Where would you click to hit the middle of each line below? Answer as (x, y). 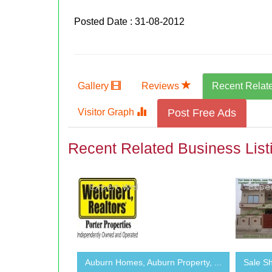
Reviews (162, 86)
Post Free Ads (202, 113)
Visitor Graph (107, 112)
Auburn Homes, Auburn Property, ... (154, 262)
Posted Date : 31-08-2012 (130, 21)
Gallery (95, 86)
